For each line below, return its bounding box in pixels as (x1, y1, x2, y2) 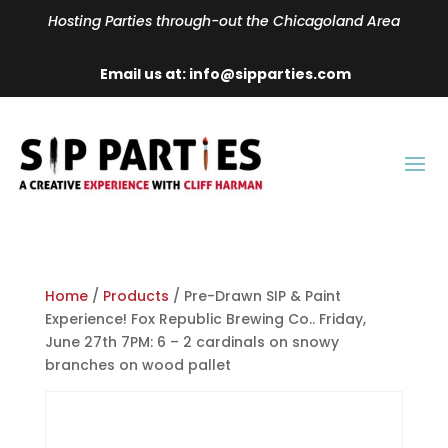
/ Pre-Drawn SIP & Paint (168, 286, 341, 307)
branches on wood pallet (44, 355, 231, 376)
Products (102, 286, 169, 307)
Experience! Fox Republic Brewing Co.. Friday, (44, 309, 366, 330)
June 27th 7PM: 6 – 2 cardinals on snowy (44, 332, 339, 353)
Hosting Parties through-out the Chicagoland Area (48, 11, 400, 31)
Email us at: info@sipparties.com (97, 64, 351, 84)
